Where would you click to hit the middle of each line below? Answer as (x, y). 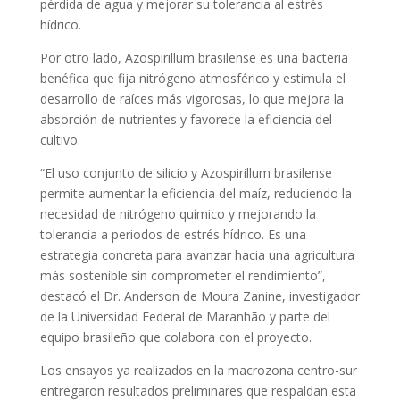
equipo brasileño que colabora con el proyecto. (175, 337)
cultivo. (60, 140)
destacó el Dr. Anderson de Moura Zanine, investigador (200, 296)
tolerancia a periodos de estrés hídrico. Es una (173, 234)
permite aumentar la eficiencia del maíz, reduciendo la (196, 193)
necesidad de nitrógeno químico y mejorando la (178, 214)
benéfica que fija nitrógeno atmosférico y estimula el (192, 78)
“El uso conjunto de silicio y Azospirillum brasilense (186, 173)
